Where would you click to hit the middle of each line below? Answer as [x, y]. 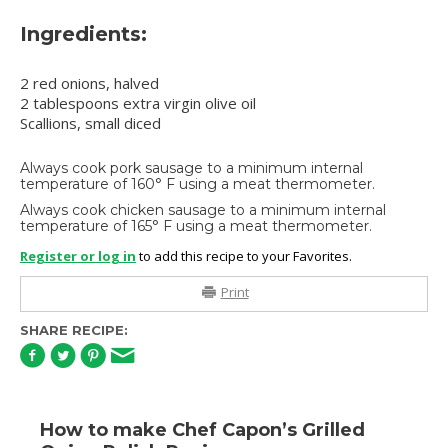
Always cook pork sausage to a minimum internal [191, 168]
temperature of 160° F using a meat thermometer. [197, 184]
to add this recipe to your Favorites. [244, 256]
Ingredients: [83, 34]
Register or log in [78, 256]
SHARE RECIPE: [74, 330]
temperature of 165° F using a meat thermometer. [196, 226]
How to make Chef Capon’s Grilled [202, 430]
